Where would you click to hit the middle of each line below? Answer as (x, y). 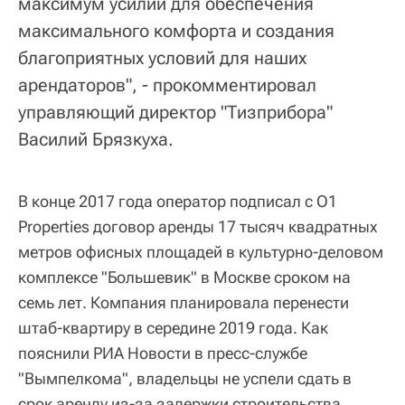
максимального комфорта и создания (176, 31)
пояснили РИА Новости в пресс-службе (163, 353)
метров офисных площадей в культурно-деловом (201, 252)
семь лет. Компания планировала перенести (184, 303)
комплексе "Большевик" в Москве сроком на (184, 278)
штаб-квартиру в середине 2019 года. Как (173, 328)
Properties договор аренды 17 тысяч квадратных (198, 227)
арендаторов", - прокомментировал (167, 85)
